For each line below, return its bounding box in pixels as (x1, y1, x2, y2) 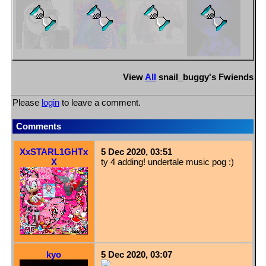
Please (12, 97, 42, 107)
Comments (16, 121, 61, 131)
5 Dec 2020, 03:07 (101, 249, 172, 259)
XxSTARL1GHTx (20, 146, 88, 157)
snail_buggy (159, 71, 209, 82)
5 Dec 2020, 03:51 (101, 146, 172, 157)
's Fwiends (209, 71, 254, 82)
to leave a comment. (59, 97, 141, 107)
